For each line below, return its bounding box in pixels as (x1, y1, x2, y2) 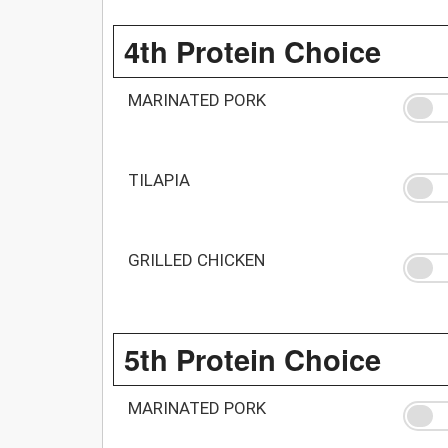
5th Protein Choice (124, 337, 381, 380)
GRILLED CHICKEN (128, 249, 265, 270)
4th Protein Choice (124, 29, 381, 72)
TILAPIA (128, 169, 190, 190)
